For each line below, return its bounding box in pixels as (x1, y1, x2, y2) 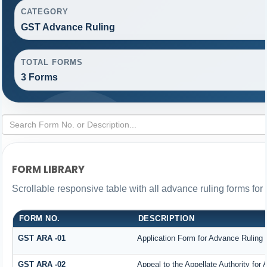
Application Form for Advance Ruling (136, 233, 263, 243)
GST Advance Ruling (20, 21, 115, 32)
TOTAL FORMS (20, 57, 83, 67)
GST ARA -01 (17, 233, 66, 243)
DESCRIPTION (138, 213, 195, 223)
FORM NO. (18, 213, 60, 223)
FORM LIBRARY (11, 162, 85, 177)
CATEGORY (20, 7, 69, 16)
